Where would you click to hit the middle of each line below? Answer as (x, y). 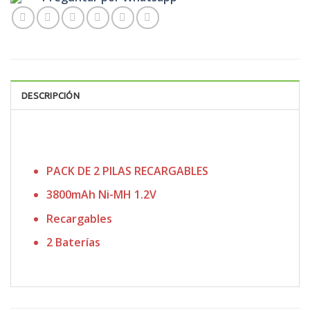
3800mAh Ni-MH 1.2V (101, 195)
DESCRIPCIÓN (51, 95)
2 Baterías (73, 243)
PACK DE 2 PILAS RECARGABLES (127, 171)
